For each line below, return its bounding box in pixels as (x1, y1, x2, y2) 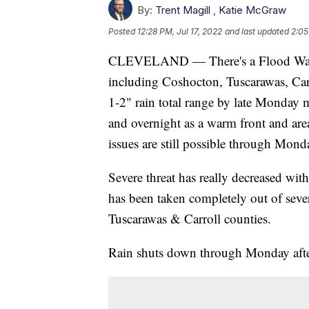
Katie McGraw (219, 3, 286, 17)
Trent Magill (155, 3, 210, 17)
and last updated (225, 26, 289, 37)
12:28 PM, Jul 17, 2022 (137, 26, 222, 37)
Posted (108, 26, 137, 37)
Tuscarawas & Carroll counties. (108, 209, 271, 227)
